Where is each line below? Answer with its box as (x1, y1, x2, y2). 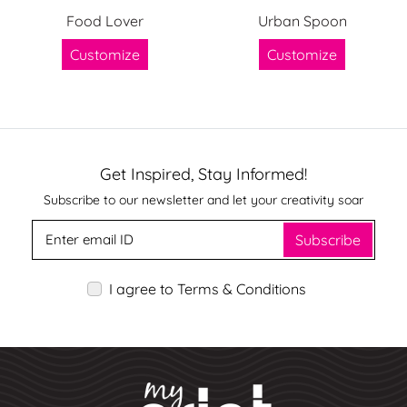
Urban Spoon (257, 12, 347, 31)
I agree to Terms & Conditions (109, 280, 306, 299)
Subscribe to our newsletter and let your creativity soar (44, 192, 363, 209)
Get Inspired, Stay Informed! (100, 164, 307, 185)
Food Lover (66, 12, 144, 31)
